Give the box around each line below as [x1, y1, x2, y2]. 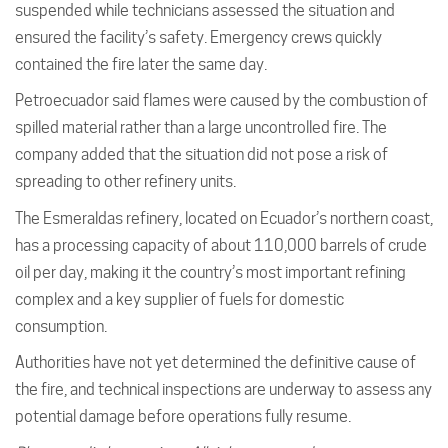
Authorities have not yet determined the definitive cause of [15, 353, 416, 373]
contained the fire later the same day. [15, 54, 267, 74]
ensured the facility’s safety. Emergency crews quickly [15, 27, 382, 47]
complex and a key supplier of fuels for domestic [15, 289, 344, 309]
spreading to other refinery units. [15, 172, 236, 192]
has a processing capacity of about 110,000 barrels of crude [15, 235, 427, 255]
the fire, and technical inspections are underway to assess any [15, 380, 432, 400]
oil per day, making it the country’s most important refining [15, 262, 406, 282]
